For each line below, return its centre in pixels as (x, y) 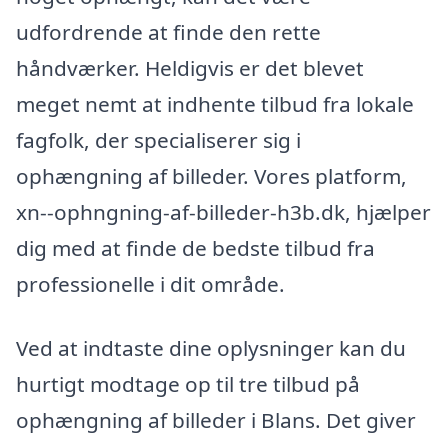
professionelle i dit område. (150, 283)
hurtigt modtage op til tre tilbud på (188, 383)
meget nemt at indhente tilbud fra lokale (215, 103)
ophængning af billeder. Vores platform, (211, 175)
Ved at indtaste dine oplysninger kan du (211, 347)
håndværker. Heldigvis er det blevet (190, 67)
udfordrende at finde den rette (168, 31)
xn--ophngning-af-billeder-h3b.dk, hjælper (223, 211)
